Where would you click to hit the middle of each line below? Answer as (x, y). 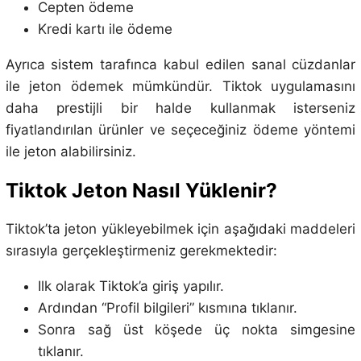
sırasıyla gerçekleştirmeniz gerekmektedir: (141, 251)
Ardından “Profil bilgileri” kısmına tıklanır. (167, 308)
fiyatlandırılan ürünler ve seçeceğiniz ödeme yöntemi (180, 129)
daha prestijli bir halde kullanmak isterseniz (180, 108)
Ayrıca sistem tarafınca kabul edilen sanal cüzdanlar (180, 64)
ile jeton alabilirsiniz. (71, 151)
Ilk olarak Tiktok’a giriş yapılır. (131, 286)
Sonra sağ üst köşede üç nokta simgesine (197, 330)
